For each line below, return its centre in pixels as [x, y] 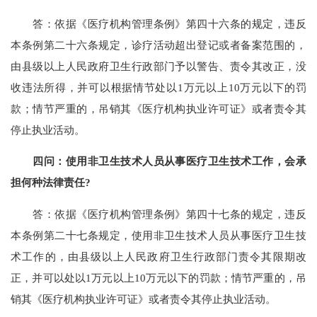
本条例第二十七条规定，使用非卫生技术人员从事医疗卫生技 [158, 235]
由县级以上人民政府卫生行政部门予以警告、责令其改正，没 [158, 67]
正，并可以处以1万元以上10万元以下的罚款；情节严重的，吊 [158, 277]
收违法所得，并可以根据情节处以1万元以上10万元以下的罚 [158, 88]
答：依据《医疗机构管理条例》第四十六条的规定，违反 [158, 24]
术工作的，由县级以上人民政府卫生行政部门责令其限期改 [158, 256]
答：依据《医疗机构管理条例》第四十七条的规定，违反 [158, 214]
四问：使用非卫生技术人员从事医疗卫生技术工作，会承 [169, 161]
